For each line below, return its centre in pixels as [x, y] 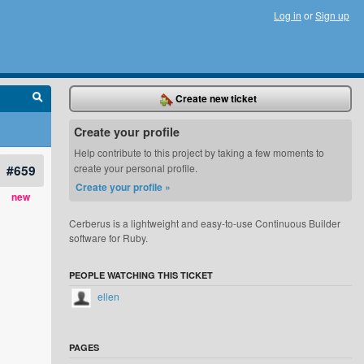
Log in [288, 15]
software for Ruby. [109, 238]
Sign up [332, 15]
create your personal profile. [136, 168]
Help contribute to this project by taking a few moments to [199, 152]
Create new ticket [215, 98]
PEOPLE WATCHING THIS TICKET [141, 275]
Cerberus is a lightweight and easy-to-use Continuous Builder [205, 223]
